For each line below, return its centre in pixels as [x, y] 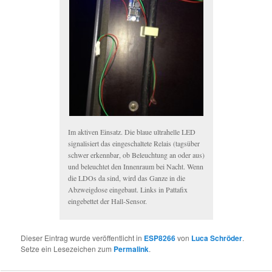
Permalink [131, 249]
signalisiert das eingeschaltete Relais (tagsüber [134, 143]
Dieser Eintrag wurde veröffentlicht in [83, 237]
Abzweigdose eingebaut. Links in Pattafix [127, 189]
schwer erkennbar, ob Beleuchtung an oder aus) [136, 155]
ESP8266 [160, 238]
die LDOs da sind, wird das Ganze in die [126, 178]
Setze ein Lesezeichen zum [67, 248]
